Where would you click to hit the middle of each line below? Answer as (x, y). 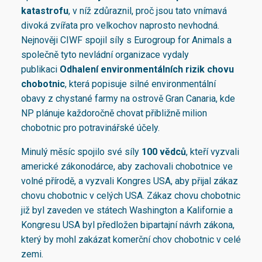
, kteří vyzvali (213, 152)
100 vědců (164, 152)
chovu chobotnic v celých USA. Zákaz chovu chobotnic (131, 196)
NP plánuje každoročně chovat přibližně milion (114, 113)
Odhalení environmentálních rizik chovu (147, 70)
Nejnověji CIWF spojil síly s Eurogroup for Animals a (126, 40)
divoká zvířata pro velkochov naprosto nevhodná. (120, 26)
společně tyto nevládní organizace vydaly (105, 55)
